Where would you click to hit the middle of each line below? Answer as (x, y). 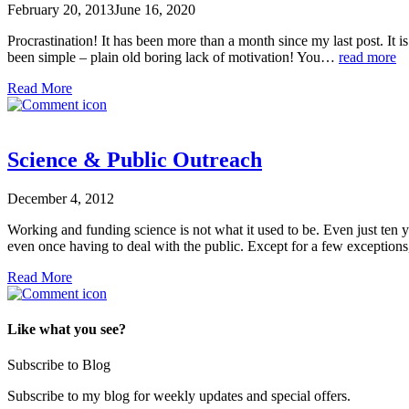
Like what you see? (67, 330)
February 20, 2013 (61, 10)
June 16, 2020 (155, 10)
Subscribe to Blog (59, 365)
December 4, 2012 (61, 198)
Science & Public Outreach (135, 160)
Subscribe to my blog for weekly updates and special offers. (179, 396)
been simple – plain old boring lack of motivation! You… (173, 58)
